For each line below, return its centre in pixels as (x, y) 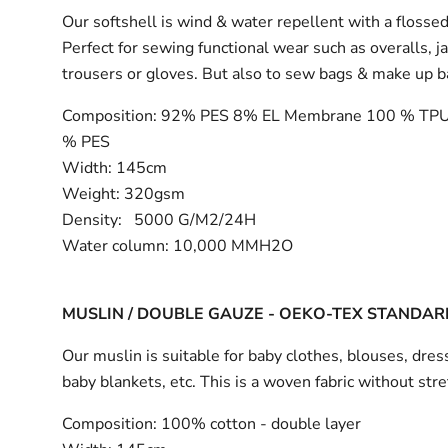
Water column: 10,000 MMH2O (178, 245)
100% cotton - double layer (259, 423)
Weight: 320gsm (124, 193)
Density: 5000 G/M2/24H (159, 219)
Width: (87, 167)
